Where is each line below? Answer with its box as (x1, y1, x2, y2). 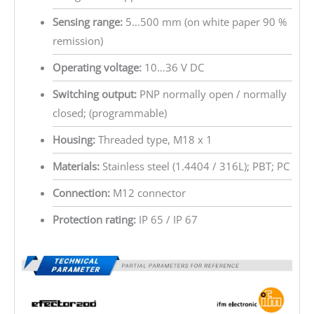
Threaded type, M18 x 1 (95, 132, 212, 146)
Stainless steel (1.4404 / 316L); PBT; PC (99, 158, 289, 173)
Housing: (52, 132, 95, 146)
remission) (52, 33, 103, 48)
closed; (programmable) (52, 105, 167, 120)
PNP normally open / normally (136, 86, 287, 101)
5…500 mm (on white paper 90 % (122, 14, 287, 29)
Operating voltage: (52, 60, 142, 74)
